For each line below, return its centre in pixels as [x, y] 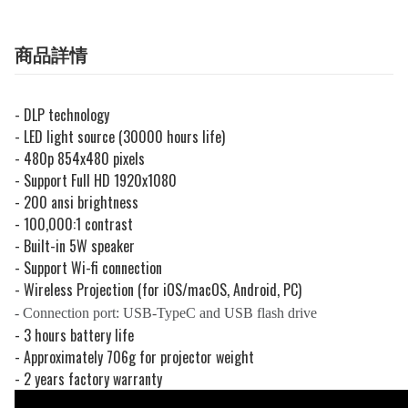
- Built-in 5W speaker [75, 246]
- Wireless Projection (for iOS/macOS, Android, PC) [158, 290]
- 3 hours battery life [74, 336]
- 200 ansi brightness [76, 203]
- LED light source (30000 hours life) [120, 137]
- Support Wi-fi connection [88, 268]
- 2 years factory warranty [88, 379]
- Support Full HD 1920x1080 [96, 181]
